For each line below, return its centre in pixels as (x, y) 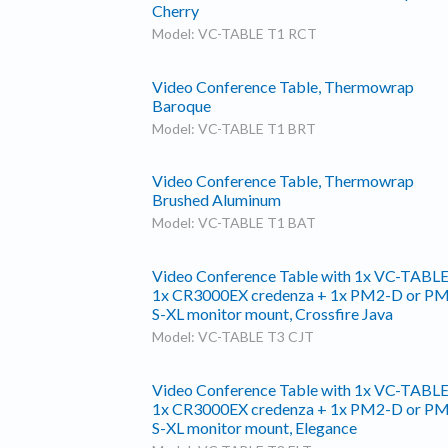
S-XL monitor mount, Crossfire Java (272, 313)
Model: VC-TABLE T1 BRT (234, 128)
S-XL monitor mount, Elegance (254, 427)
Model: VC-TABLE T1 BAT (234, 223)
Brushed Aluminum (216, 200)
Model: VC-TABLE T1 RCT (234, 33)
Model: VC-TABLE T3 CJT (233, 336)
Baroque (181, 105)
